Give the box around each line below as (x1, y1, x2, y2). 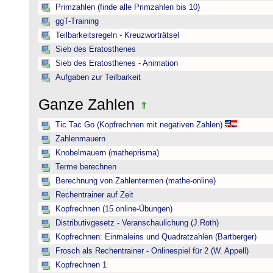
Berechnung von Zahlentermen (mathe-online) (55, 177, 216, 185)
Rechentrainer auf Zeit (55, 191, 133, 199)
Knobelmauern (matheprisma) (55, 149, 159, 157)
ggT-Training (55, 17, 99, 26)
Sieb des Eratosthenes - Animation (55, 59, 178, 68)
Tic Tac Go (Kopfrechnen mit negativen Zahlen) (55, 121, 222, 129)
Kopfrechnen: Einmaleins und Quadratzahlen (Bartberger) (55, 233, 257, 241)
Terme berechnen (55, 163, 116, 171)
